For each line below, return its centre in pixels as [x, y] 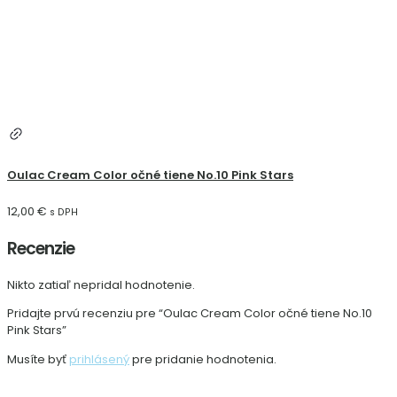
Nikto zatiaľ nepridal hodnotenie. [101, 284]
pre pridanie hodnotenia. [203, 359]
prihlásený [99, 359]
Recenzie [41, 248]
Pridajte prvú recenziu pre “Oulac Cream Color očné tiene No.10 [190, 313]
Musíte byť [38, 359]
